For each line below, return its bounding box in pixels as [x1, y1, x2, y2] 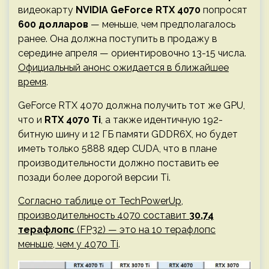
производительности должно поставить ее [18, 157, 219, 169]
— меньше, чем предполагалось [88, 18, 235, 30]
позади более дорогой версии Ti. [18, 171, 171, 183]
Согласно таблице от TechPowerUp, [18, 195, 183, 207]
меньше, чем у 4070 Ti [18, 238, 118, 250]
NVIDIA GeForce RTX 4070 [76, 4, 201, 16]
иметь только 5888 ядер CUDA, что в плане [18, 142, 217, 154]
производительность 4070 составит [18, 209, 189, 221]
